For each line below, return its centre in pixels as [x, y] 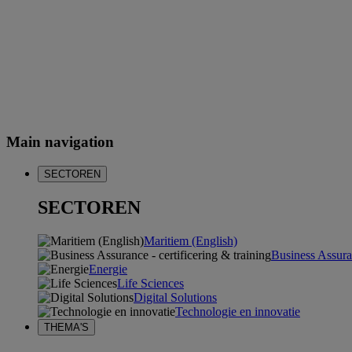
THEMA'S [66, 328]
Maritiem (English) [191, 241]
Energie [108, 269]
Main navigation [60, 141]
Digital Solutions [175, 298]
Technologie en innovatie [238, 312]
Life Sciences [150, 284]
